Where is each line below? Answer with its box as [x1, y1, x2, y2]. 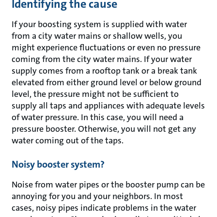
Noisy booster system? [12, 158, 105, 170]
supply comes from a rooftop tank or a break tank [12, 65, 197, 77]
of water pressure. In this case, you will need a [12, 111, 184, 123]
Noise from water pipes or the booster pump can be [12, 179, 205, 190]
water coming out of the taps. [12, 135, 124, 146]
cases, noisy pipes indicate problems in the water [12, 202, 196, 214]
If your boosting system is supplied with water [12, 18, 187, 30]
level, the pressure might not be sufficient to [12, 88, 179, 100]
